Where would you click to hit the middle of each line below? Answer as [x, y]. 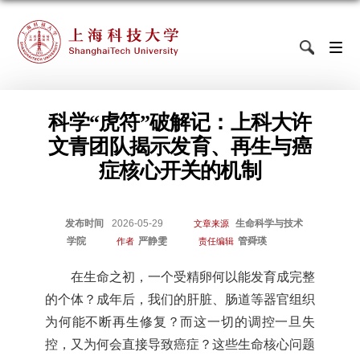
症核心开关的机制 [180, 170]
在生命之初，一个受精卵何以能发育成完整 [193, 277]
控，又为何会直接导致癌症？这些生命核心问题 [180, 345]
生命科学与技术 [270, 224]
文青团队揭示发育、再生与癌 [180, 146]
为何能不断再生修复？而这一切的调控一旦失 [180, 322]
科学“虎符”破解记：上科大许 [180, 122]
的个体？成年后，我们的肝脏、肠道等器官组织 [180, 300]
